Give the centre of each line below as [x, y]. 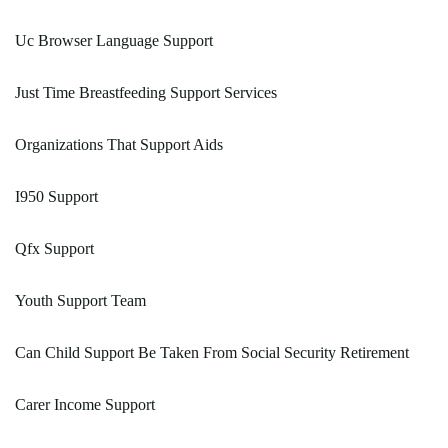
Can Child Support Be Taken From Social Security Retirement [212, 353]
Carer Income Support [85, 405]
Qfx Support [54, 249]
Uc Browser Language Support [114, 41]
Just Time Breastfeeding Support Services [146, 93]
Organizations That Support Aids [119, 145]
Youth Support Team [80, 301]
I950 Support [56, 197]
